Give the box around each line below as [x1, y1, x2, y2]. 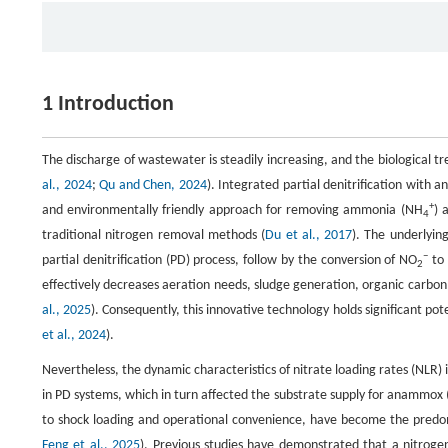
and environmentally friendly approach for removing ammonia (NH [42, 203, 423, 219]
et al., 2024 [42, 328, 106, 344]
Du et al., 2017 [265, 228, 353, 244]
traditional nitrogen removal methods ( [42, 228, 266, 244]
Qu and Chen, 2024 [99, 178, 207, 194]
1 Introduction [42, 93, 174, 117]
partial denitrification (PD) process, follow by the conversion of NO [42, 253, 418, 269]
